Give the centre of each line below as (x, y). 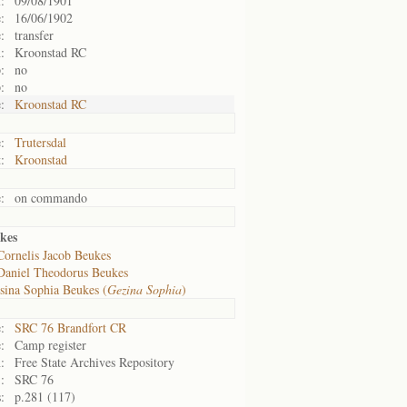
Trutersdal (40, 142)
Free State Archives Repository (94, 362)
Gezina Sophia (144, 289)
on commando (51, 198)
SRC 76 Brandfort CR (70, 328)
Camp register (50, 345)
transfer (34, 35)
